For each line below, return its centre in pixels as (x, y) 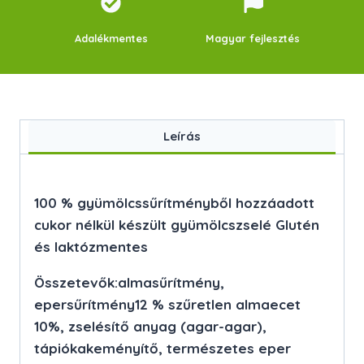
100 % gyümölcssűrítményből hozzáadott (174, 202)
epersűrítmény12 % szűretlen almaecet (167, 304)
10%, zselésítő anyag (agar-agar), (150, 326)
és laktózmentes (91, 246)
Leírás (182, 136)
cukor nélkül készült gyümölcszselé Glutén (177, 224)
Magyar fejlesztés (253, 39)
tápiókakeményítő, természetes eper (162, 348)
